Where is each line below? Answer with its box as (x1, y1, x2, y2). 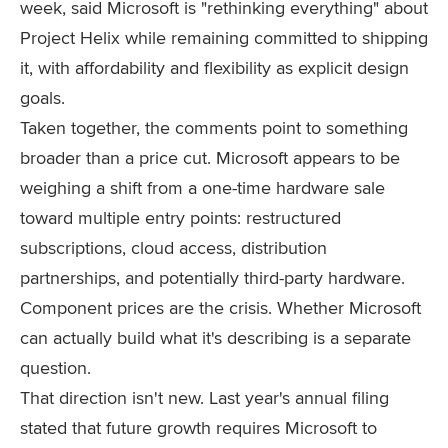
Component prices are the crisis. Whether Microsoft (20, 295, 421, 320)
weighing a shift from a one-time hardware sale (20, 175, 385, 200)
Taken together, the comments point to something (20, 115, 408, 140)
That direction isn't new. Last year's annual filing (20, 385, 389, 410)
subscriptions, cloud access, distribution (20, 235, 327, 260)
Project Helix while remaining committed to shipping (20, 25, 428, 50)
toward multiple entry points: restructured (20, 205, 341, 230)
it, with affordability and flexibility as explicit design (20, 55, 409, 80)
